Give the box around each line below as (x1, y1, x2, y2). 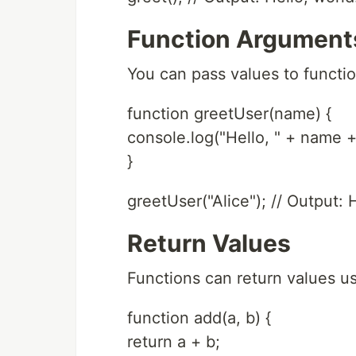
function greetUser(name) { (127, 104, 331, 123)
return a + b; (127, 332, 220, 351)
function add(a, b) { (127, 308, 271, 327)
